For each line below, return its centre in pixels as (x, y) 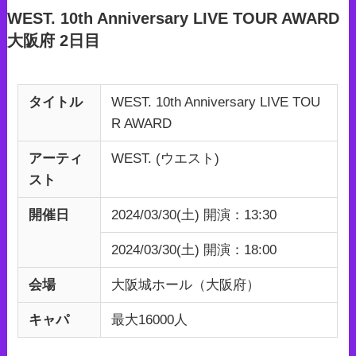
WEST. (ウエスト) (166, 158)
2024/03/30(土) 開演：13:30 (194, 215)
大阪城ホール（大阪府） (186, 284)
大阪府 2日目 (53, 40)
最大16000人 (150, 319)
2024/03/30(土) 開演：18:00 (194, 250)
